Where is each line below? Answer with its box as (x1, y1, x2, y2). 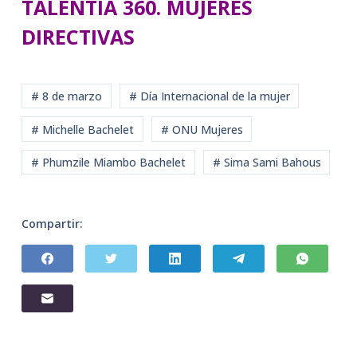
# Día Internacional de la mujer (128, 88, 290, 104)
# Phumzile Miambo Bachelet (30, 154, 186, 170)
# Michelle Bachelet (30, 121, 134, 137)
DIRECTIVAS (21, 22, 135, 50)
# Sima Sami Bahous (212, 154, 321, 170)
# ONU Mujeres (160, 121, 243, 137)
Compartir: (21, 216, 83, 232)
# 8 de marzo (30, 88, 102, 104)
